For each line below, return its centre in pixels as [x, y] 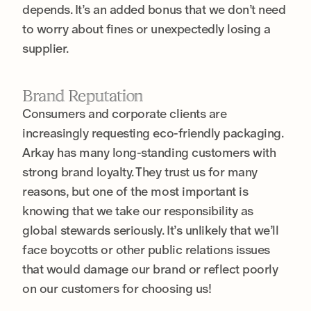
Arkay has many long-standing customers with [149, 152]
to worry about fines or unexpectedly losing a [146, 28]
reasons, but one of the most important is [135, 191]
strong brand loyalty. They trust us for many [140, 171]
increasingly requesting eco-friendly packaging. [153, 133]
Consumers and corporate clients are [125, 113]
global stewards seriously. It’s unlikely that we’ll [151, 230]
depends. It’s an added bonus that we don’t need [154, 9]
